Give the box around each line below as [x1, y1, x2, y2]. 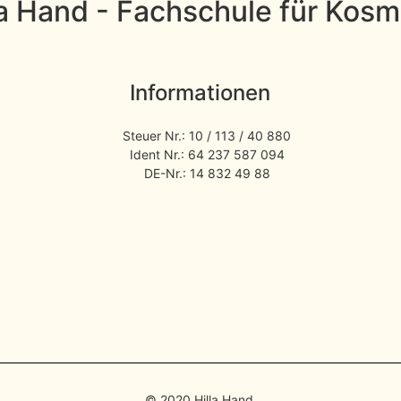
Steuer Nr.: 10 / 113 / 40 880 [123, 128, 292, 144]
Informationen [130, 80, 271, 107]
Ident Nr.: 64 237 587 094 [129, 147, 285, 163]
